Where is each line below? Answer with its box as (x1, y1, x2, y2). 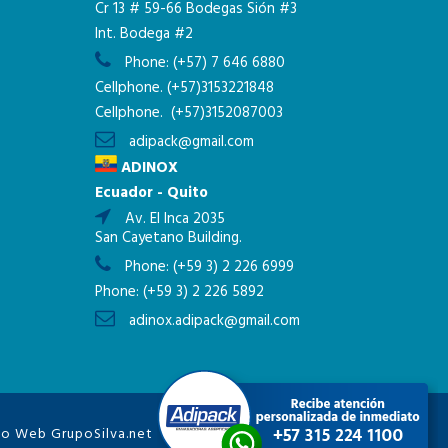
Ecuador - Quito (94, 180, 208, 205)
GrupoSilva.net (51, 422, 153, 446)
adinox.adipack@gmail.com (128, 308, 300, 333)
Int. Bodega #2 (94, 22, 193, 47)
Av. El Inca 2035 (120, 206, 225, 231)
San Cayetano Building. (94, 225, 242, 250)
